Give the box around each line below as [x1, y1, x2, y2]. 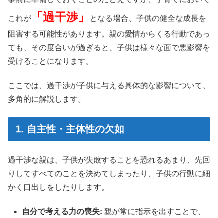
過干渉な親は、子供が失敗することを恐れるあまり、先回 [8, 156, 210, 164]
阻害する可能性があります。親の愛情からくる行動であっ [8, 30, 210, 38]
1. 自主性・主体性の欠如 [16, 123, 124, 134]
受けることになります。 [8, 57, 93, 66]
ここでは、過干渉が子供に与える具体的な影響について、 [8, 81, 210, 90]
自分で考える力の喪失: [22, 207, 103, 216]
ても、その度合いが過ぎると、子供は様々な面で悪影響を [8, 43, 210, 52]
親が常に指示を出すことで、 [102, 207, 206, 216]
